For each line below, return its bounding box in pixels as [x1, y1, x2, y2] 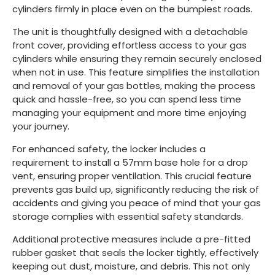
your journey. [12, 119, 69, 133]
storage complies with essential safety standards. [12, 209, 243, 223]
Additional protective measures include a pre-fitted [12, 232, 250, 246]
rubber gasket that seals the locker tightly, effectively [12, 246, 258, 259]
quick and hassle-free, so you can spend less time [12, 92, 241, 106]
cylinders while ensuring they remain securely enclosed [12, 52, 261, 65]
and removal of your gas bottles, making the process [12, 79, 255, 92]
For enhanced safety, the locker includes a [12, 142, 206, 155]
